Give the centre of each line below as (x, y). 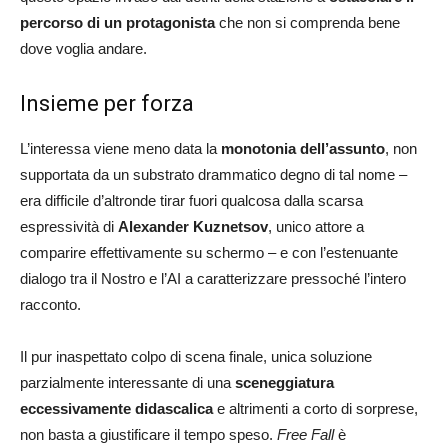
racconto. (50, 304)
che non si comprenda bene (307, 22)
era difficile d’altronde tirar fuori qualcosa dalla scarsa (191, 200)
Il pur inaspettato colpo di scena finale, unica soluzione (196, 356)
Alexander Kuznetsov (193, 226)
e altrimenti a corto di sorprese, (315, 408)
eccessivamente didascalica (116, 408)
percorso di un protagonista (117, 22)
